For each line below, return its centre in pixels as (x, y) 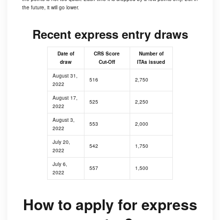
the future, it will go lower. (51, 7)
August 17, (65, 98)
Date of (66, 54)
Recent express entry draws (110, 34)
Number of (151, 54)
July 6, (60, 164)
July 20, (61, 142)
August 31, (65, 76)
